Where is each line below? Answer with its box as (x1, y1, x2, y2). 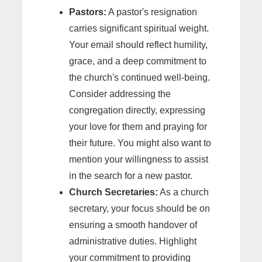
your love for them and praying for (69, 122, 207, 132)
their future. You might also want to (69, 138, 211, 149)
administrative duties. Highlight (69, 236, 196, 247)
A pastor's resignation (106, 7, 197, 18)
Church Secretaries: (69, 187, 158, 198)
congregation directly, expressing (69, 105, 205, 116)
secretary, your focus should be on (69, 204, 210, 214)
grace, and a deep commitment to (69, 56, 206, 67)
